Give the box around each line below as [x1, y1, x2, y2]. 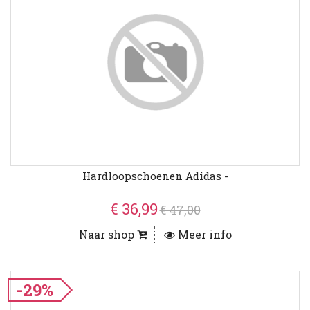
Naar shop [78, 227, 137, 242]
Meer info [174, 227, 232, 242]
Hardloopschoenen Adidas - [82, 169, 228, 183]
